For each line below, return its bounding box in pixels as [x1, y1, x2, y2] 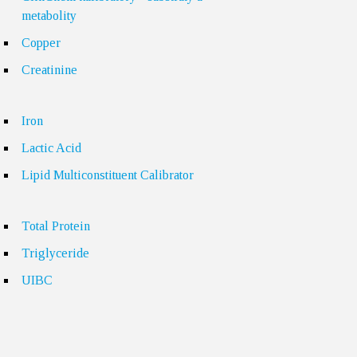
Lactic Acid [22, 141, 82, 155]
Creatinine [22, 63, 78, 76]
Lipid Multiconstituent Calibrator [22, 168, 194, 182]
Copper [22, 36, 61, 49]
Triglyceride [22, 246, 90, 260]
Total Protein [22, 219, 91, 233]
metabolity [22, 9, 77, 22]
